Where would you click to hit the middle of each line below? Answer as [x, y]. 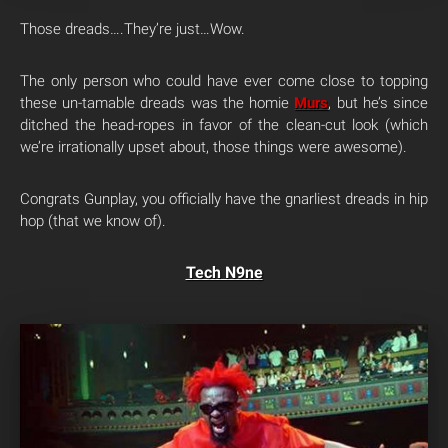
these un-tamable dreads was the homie [157, 103]
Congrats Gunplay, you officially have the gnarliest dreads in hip [224, 199]
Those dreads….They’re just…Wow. [132, 29]
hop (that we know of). [93, 221]
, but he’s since [378, 103]
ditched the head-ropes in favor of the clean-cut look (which [224, 125]
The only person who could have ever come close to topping [224, 81]
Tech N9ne [224, 273]
